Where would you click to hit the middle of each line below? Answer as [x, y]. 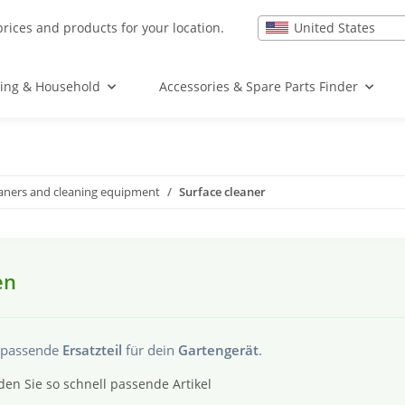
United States [334, 27]
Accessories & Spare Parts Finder [259, 86]
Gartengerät [218, 350]
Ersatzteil [92, 350]
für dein [150, 350]
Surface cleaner [222, 192]
